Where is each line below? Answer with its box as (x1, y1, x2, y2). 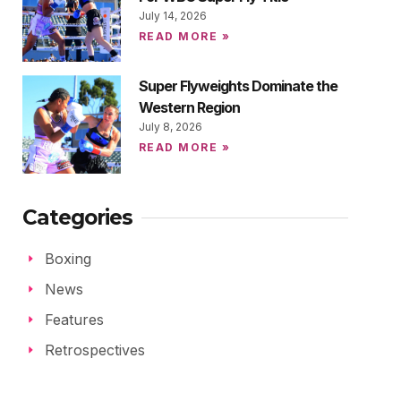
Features (44, 310, 104, 328)
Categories (22, 204, 133, 230)
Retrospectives (44, 340, 145, 359)
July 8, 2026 (138, 120, 202, 134)
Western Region (138, 98, 240, 117)
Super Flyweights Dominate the (138, 77, 337, 96)
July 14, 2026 (138, 9, 207, 23)
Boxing (44, 249, 91, 268)
